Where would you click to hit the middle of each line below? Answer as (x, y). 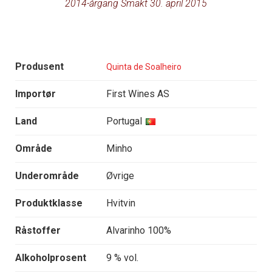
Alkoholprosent (51, 258)
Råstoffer (38, 231)
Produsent (39, 67)
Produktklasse (49, 203)
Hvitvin (121, 203)
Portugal (124, 121)
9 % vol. (122, 258)
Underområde (47, 176)
